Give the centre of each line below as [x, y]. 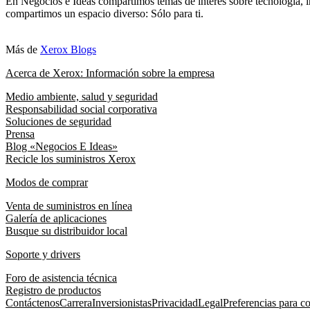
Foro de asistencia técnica [61, 277]
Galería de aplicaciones [56, 218]
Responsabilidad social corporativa [81, 109]
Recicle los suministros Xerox [71, 158]
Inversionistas [122, 302]
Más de [23, 49]
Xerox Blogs [68, 49]
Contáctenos [33, 302]
